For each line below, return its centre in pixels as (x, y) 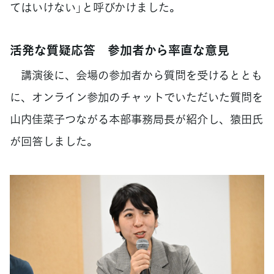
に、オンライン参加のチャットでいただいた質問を (136, 97)
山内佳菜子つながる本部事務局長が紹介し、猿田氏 (136, 119)
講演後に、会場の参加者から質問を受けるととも (136, 75)
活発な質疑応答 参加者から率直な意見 (120, 50)
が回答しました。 (54, 141)
